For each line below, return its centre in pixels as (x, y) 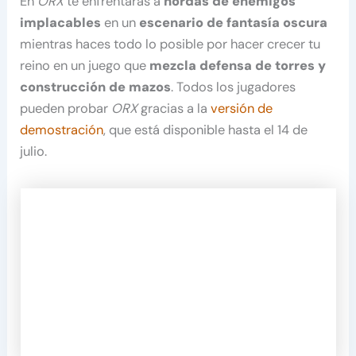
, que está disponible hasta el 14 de (206, 130)
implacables (61, 23)
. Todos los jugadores (234, 87)
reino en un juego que (83, 66)
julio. (34, 152)
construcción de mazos (96, 87)
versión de (242, 109)
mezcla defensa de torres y (236, 66)
